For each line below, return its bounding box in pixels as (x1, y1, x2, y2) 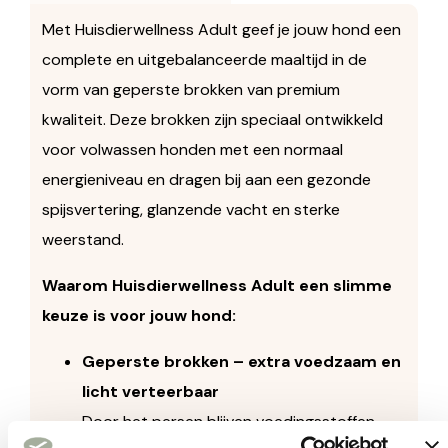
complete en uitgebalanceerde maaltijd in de (41, 49, 367, 71)
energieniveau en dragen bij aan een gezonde (41, 169, 371, 191)
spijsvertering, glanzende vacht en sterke (41, 199, 340, 221)
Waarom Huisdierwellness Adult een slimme (41, 275, 392, 297)
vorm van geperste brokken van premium (41, 79, 340, 101)
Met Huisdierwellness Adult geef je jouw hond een (41, 19, 401, 41)
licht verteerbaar (81, 381, 219, 403)
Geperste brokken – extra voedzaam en (81, 351, 401, 373)
